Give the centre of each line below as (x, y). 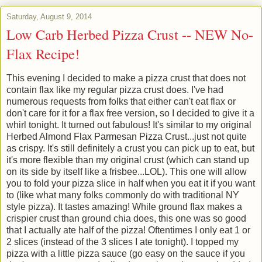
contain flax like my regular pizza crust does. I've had (115, 89)
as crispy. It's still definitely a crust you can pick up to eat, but (130, 148)
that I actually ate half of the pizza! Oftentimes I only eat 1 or (128, 230)
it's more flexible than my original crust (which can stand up (128, 160)
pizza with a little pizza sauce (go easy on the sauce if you (126, 253)
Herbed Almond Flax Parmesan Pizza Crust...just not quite (127, 136)
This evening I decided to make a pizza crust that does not (126, 78)
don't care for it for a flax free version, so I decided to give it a (130, 113)
